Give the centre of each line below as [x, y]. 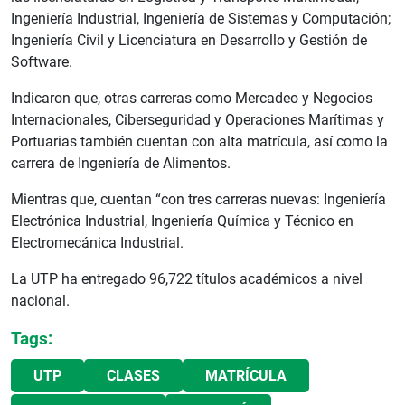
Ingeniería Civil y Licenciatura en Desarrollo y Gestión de [189, 40]
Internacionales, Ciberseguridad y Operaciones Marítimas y [198, 119]
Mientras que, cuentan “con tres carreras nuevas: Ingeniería [198, 199]
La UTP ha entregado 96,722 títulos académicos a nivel [187, 278]
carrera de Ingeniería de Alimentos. [121, 163]
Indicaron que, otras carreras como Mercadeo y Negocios [192, 98]
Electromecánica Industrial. [97, 242]
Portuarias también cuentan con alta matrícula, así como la [199, 141]
